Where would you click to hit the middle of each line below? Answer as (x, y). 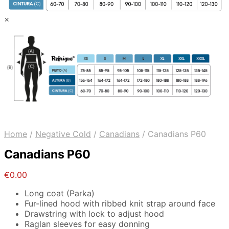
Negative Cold (63, 134)
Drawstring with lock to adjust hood (94, 214)
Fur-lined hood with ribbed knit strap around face (120, 204)
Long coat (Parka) (60, 193)
